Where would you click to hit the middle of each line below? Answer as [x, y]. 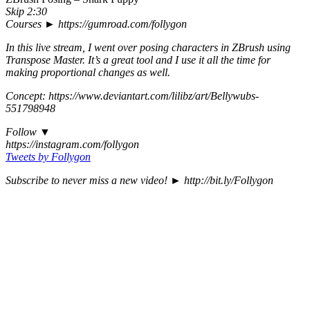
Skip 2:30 [26, 12]
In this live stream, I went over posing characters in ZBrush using [148, 48]
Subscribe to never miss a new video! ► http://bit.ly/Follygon [139, 181]
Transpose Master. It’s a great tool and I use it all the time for [138, 60]
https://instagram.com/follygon [72, 145]
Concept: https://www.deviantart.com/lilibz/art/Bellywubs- [132, 96]
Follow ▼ [28, 132]
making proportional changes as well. [88, 73]
